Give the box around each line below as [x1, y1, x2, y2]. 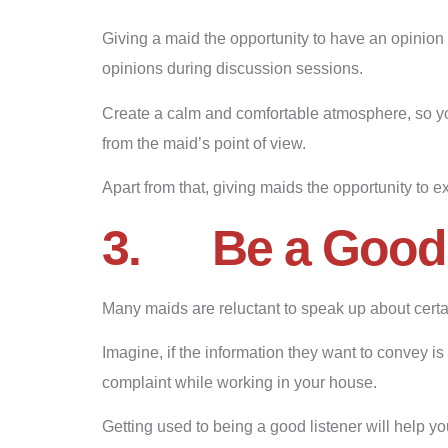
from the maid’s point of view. [102, 134, 306, 152]
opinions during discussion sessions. [102, 60, 363, 78]
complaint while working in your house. [102, 373, 377, 391]
